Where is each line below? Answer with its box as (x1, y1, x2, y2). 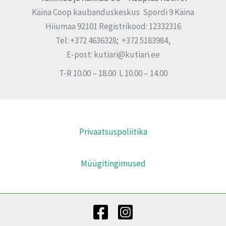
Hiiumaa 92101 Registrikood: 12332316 (45, 21, 181, 32)
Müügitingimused (80, 158, 146, 169)
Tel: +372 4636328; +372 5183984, (55, 35, 171, 46)
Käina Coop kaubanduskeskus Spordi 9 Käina (32, 7, 194, 18)
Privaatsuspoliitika (79, 126, 147, 138)
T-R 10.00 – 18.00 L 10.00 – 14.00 (59, 67, 167, 79)
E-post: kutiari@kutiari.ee (66, 49, 160, 61)
